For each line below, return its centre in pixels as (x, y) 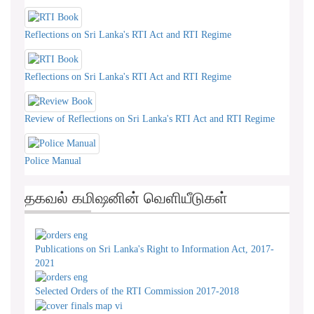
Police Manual (53, 161)
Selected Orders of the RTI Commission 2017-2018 (137, 292)
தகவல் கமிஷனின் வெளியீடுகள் (126, 198)
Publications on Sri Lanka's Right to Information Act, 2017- (155, 249)
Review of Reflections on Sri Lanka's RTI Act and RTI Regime (150, 118)
